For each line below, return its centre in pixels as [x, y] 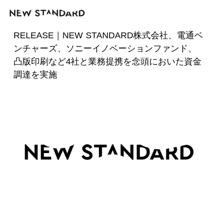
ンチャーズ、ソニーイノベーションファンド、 [105, 48]
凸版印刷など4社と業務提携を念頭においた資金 [108, 62]
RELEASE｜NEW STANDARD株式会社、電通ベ [108, 35]
